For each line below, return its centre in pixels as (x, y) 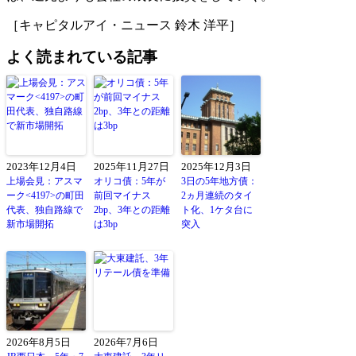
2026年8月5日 (39, 342)
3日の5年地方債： (219, 181)
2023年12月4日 (41, 166)
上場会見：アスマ (44, 181)
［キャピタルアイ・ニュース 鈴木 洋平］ (124, 25)
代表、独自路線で (44, 209)
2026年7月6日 (126, 342)
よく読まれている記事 (82, 56)
